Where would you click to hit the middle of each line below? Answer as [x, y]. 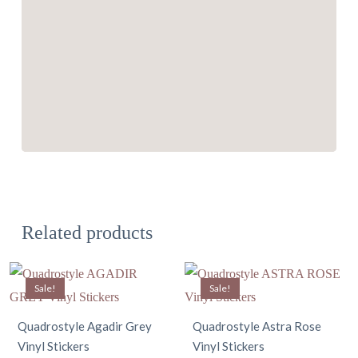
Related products [87, 232]
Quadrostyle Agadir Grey [84, 326]
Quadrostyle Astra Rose [257, 326]
